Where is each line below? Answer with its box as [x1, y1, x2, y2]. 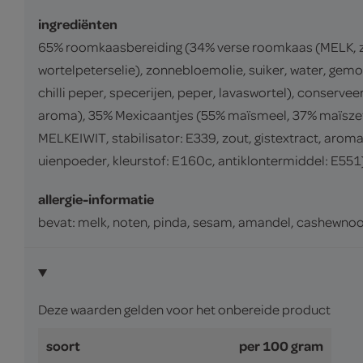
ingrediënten [38, 15, 117, 33]
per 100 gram [239, 335, 323, 355]
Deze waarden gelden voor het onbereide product [38, 301, 331, 318]
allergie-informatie [38, 190, 154, 208]
